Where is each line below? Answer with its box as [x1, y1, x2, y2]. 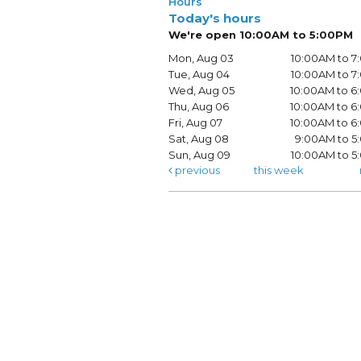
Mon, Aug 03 [168, 52, 234, 65]
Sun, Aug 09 [168, 148, 230, 162]
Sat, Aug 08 [168, 132, 229, 146]
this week [253, 164, 304, 177]
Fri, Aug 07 [168, 116, 222, 130]
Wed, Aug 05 [168, 84, 234, 98]
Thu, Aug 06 [168, 100, 229, 114]
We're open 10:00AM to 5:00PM [168, 28, 353, 42]
